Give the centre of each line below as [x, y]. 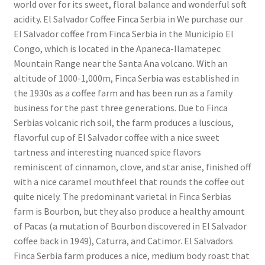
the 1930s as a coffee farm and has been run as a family [123, 93]
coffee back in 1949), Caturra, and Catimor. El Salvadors [123, 240]
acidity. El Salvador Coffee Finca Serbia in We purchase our [128, 19]
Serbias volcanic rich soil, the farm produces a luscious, [123, 122]
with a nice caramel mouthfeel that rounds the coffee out [129, 181]
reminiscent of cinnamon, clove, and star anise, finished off [132, 167]
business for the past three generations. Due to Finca [120, 107]
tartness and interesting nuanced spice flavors [107, 152]
